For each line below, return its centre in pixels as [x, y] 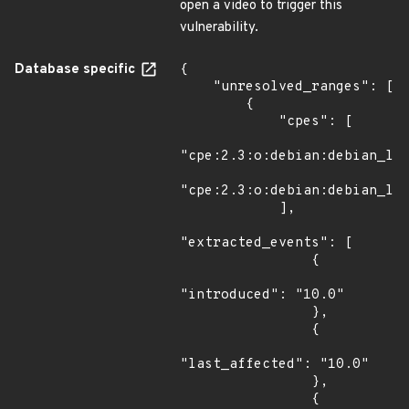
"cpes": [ [229, 122]
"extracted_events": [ [266, 243]
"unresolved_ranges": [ [196, 87]
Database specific [77, 70]
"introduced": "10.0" [262, 295]
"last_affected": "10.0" [274, 365]
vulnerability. [219, 28]
